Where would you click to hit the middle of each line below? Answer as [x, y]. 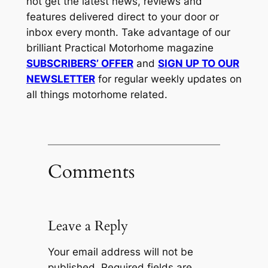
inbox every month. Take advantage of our [128, 33]
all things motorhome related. [97, 95]
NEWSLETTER [60, 79]
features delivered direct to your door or [122, 17]
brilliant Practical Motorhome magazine [120, 48]
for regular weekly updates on [168, 79]
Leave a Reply [88, 226]
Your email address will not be [120, 252]
